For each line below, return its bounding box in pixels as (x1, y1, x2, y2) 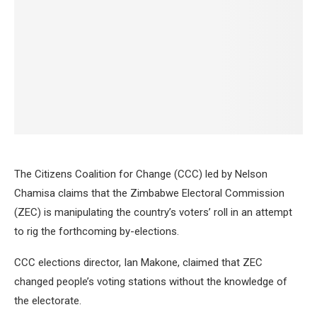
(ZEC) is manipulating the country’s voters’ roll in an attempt (14, 205, 292, 219)
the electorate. (14, 294, 81, 307)
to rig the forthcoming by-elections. (14, 224, 179, 238)
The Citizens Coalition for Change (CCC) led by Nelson (14, 167, 267, 180)
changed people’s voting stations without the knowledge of (14, 275, 287, 288)
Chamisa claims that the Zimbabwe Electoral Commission (14, 186, 284, 200)
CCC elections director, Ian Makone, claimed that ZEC (14, 255, 263, 269)
